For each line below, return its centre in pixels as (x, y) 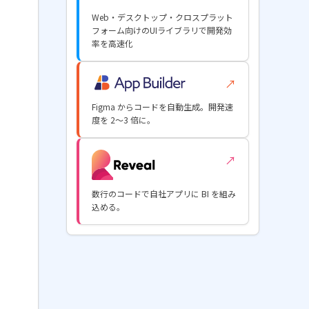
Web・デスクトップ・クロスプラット (162, 17)
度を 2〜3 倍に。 (123, 120)
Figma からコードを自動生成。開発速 (162, 107)
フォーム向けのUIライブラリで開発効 (162, 30)
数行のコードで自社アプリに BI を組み (164, 193)
